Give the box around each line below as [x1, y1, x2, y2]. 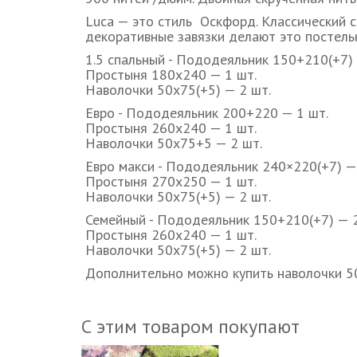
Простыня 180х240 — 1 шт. [85, 65, 257, 84]
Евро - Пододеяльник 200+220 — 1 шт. [85, 104, 328, 122]
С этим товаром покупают [81, 314, 300, 339]
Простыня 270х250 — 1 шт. [85, 172, 257, 190]
